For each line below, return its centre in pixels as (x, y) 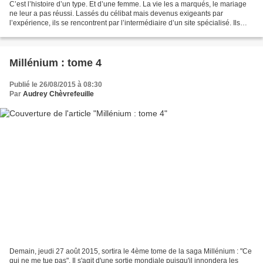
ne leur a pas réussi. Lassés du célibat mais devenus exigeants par (116, 14)
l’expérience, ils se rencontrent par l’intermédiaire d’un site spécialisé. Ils (125, 23)
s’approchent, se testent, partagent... (67, 33)
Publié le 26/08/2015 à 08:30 (56, 85)
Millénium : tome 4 (55, 63)
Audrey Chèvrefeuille (58, 94)
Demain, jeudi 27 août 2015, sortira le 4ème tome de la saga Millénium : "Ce (131, 251)
